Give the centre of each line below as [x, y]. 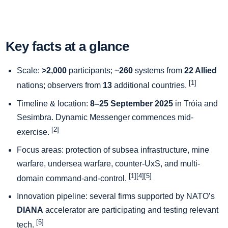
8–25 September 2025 [132, 103]
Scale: [29, 71]
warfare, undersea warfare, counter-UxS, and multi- [108, 163]
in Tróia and [195, 103]
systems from [159, 71]
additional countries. [150, 85]
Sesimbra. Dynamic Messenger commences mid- [105, 117]
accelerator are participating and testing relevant [131, 210]
